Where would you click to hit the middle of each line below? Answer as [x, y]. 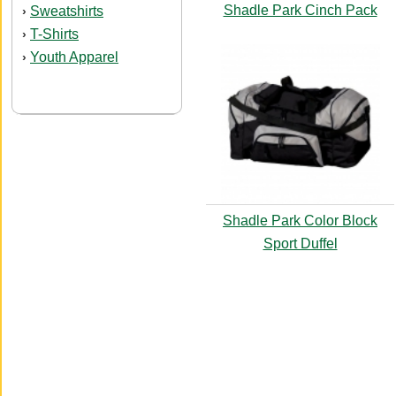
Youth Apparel [74, 57]
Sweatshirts [67, 11]
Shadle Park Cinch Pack [300, 10]
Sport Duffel [300, 244]
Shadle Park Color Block [300, 221]
